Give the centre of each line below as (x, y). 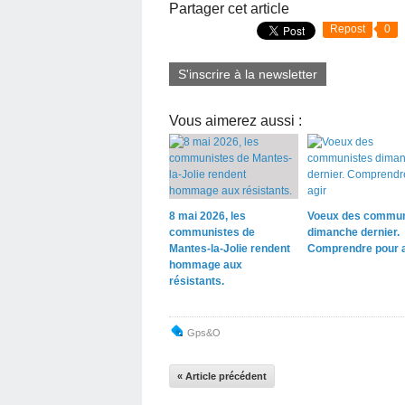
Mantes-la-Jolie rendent (230, 248)
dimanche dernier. (353, 232)
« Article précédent (222, 376)
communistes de (212, 232)
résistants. (197, 281)
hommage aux (206, 264)
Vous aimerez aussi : (235, 120)
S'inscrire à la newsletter (248, 74)
